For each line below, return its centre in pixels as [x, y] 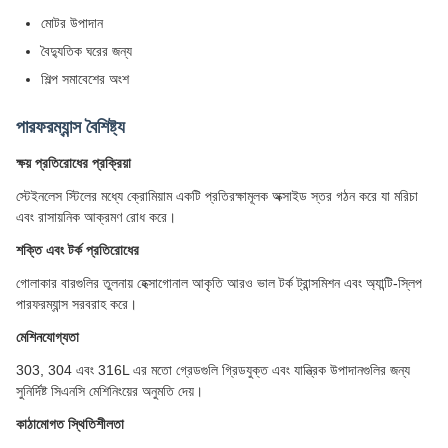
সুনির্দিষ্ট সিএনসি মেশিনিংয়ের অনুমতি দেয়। [109, 391]
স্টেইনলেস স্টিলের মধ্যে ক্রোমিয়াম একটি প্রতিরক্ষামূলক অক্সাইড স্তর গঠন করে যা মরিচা [217, 196]
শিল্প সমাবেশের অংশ [85, 79]
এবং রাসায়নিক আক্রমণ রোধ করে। [96, 217]
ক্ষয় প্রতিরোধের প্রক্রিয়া [73, 163]
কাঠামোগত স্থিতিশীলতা [70, 424]
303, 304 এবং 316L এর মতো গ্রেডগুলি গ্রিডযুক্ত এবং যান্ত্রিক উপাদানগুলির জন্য [213, 370]
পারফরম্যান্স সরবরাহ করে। [76, 304]
